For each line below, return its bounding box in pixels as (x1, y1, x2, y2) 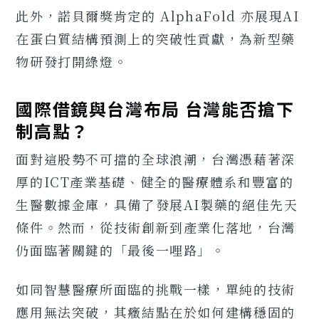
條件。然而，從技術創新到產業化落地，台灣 (16, 217, 296, 236)
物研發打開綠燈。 (16, 52, 128, 71)
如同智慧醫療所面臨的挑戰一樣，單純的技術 (16, 279, 296, 298)
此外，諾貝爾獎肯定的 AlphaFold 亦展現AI (16, 6, 300, 26)
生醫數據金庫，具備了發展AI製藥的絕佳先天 (16, 194, 298, 214)
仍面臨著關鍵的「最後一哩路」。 (16, 240, 226, 259)
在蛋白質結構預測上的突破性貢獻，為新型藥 (16, 29, 296, 48)
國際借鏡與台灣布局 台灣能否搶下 (16, 96, 295, 122)
